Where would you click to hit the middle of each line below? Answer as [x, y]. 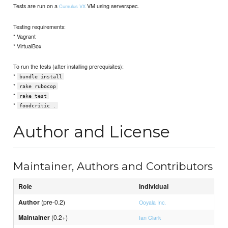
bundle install [40, 76]
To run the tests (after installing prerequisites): [69, 66]
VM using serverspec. [112, 6]
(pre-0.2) [53, 202]
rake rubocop [37, 86]
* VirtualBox [27, 46]
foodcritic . [37, 105]
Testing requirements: [40, 26]
